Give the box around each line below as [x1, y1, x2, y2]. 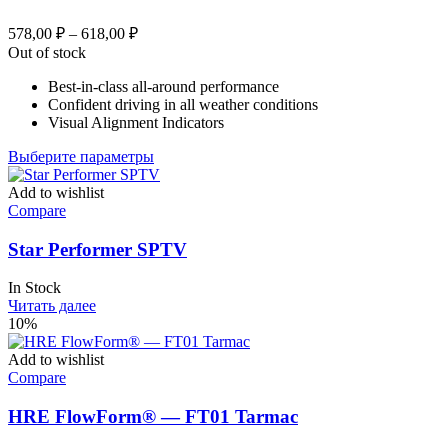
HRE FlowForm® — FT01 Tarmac [8, 406, 298, 428]
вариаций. [153, 219, 223, 237]
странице [153, 309, 216, 327]
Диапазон [137, 21, 203, 39]
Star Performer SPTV [8, 238, 187, 260]
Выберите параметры [8, 148, 154, 166]
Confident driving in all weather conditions [48, 96, 318, 114]
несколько [153, 201, 221, 219]
